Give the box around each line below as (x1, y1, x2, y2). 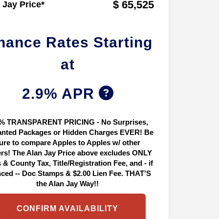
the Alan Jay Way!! (36, 179, 99, 188)
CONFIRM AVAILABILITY (17, 204, 118, 213)
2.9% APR (22, 85, 99, 102)
